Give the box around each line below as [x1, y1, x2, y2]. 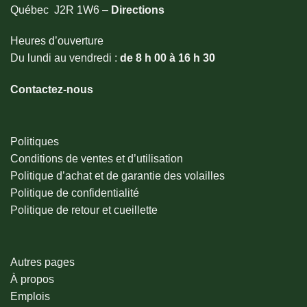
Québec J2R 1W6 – [10, 3, 111, 16]
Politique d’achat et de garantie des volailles [10, 169, 225, 182]
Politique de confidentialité [10, 186, 142, 199]
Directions [111, 3, 164, 16]
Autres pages [10, 256, 75, 268]
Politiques [10, 135, 59, 147]
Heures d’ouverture [10, 35, 103, 47]
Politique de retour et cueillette [10, 204, 158, 216]
